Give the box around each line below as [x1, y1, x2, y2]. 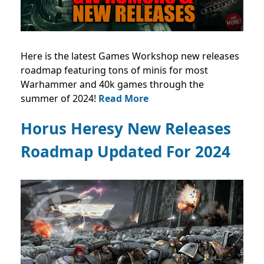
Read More [98, 91, 148, 105]
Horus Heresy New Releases [21, 117, 231, 139]
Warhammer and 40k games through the [21, 77, 204, 91]
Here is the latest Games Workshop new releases [21, 49, 239, 62]
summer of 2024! [21, 91, 98, 105]
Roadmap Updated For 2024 [21, 140, 230, 162]
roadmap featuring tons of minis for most [21, 63, 208, 77]
